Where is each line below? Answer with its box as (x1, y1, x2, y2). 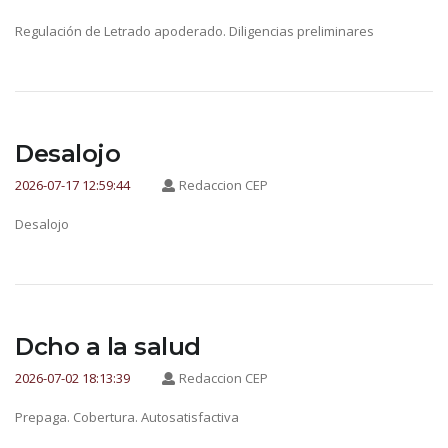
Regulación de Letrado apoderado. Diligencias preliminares (15, 21, 374, 40)
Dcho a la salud (15, 332, 201, 362)
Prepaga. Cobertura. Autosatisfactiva (15, 408, 239, 427)
